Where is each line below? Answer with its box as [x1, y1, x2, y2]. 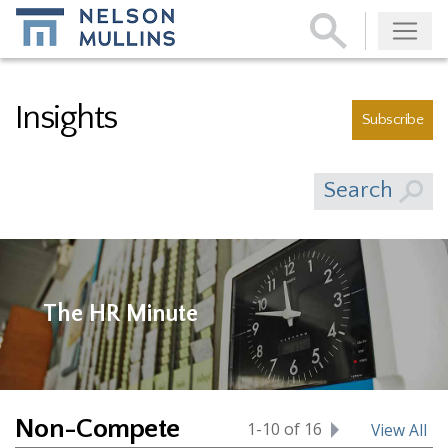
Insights [15, 99, 117, 137]
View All [371, 419, 427, 442]
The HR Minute [43, 301, 199, 328]
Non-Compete [15, 413, 180, 445]
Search [324, 177, 399, 203]
